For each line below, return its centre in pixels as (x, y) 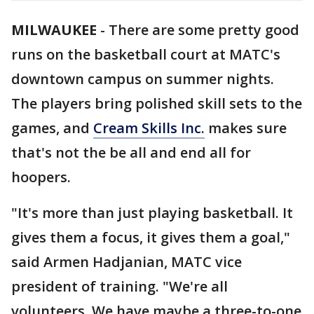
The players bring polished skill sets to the (157, 103)
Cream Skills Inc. (149, 128)
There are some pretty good (204, 30)
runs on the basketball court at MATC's (146, 54)
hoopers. (41, 177)
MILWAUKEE (54, 30)
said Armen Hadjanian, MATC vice (127, 262)
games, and (52, 128)
